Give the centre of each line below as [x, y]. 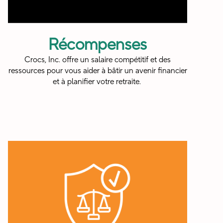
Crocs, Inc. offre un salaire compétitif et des [98, 60]
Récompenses [98, 45]
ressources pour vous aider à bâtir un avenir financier [98, 71]
